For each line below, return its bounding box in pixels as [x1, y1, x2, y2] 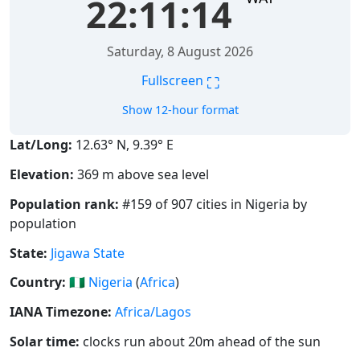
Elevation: [10, 166, 74, 184]
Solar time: [10, 333, 80, 351]
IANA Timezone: [10, 303, 112, 321]
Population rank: [10, 194, 119, 213]
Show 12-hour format [121, 102, 239, 118]
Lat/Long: [10, 136, 72, 154]
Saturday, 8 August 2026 [107, 43, 253, 61]
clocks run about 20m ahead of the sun [80, 333, 321, 351]
